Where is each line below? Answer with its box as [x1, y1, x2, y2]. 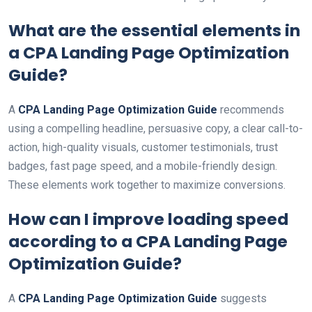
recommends [217, 103, 284, 116]
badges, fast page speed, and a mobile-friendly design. [8, 159, 277, 173]
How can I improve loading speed [8, 208, 288, 231]
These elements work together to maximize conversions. [8, 178, 286, 192]
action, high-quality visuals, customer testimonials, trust [8, 141, 278, 154]
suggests [217, 292, 267, 305]
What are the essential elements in [8, 19, 300, 42]
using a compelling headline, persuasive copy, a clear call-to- [8, 122, 303, 135]
